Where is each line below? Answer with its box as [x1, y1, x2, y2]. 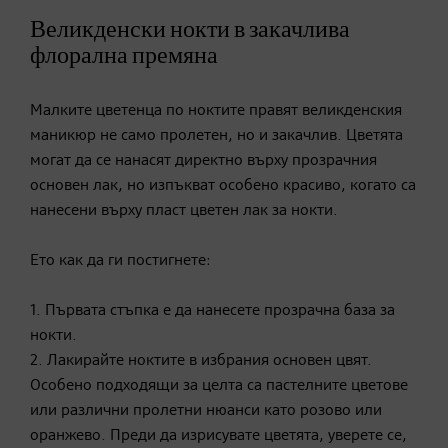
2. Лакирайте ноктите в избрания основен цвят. [30, 352, 372, 369]
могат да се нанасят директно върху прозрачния [30, 152, 377, 169]
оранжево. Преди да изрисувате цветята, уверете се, [30, 427, 407, 444]
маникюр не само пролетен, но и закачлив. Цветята [30, 127, 403, 144]
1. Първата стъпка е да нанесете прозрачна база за [30, 302, 395, 319]
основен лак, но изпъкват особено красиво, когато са [30, 177, 416, 194]
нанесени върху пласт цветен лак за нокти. [30, 202, 338, 219]
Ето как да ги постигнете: [30, 252, 211, 269]
